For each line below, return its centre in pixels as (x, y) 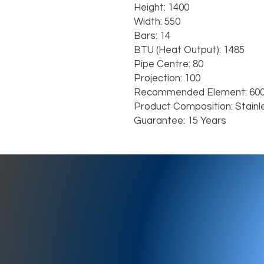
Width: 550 (157, 22)
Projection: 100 (167, 79)
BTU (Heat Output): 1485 (189, 50)
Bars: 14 (152, 36)
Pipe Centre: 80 (169, 65)
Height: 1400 (161, 8)
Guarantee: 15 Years (180, 121)
